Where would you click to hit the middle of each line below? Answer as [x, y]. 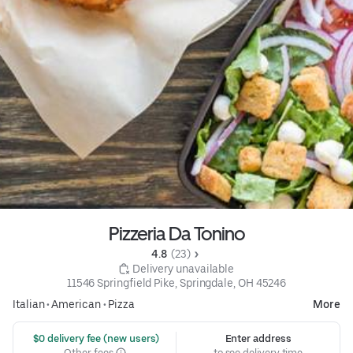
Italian [29, 304]
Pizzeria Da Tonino [176, 233]
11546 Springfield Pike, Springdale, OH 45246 [176, 282]
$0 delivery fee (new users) [95, 338]
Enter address [258, 338]
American [76, 304]
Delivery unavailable [183, 268]
